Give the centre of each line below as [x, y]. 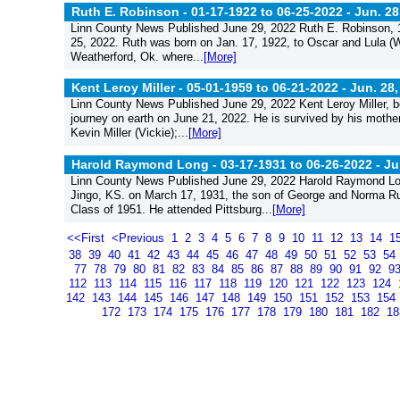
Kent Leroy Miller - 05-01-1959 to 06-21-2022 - [211, 87]
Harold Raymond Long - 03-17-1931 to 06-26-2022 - [228, 164]
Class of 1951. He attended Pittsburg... [171, 209]
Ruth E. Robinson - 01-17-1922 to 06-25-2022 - [213, 11]
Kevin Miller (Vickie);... [129, 133]
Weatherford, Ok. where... [137, 56]
